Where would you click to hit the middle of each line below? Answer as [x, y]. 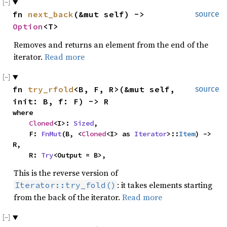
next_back [51, 14]
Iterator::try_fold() [65, 185]
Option [28, 26]
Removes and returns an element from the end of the [111, 45]
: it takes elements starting [165, 185]
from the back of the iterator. [68, 197]
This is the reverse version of [66, 173]
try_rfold [51, 89]
